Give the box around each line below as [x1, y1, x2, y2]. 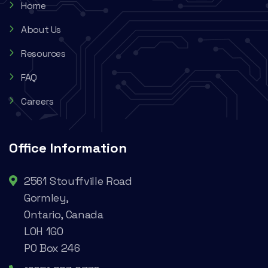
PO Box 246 [24, 241, 80, 255]
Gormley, [24, 191, 69, 205]
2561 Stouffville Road [24, 174, 132, 188]
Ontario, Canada [24, 208, 103, 222]
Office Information [9, 139, 127, 157]
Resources [21, 47, 66, 60]
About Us [21, 23, 62, 36]
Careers [21, 95, 54, 108]
